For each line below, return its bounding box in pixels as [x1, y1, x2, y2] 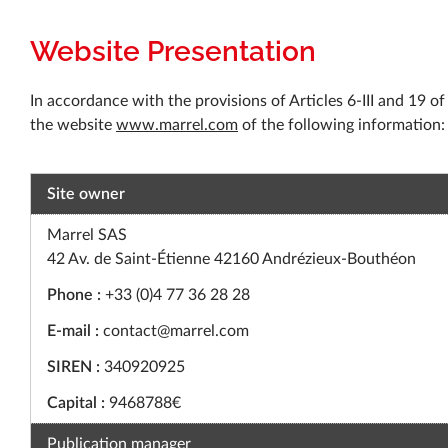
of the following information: [238, 117, 445, 134]
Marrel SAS [47, 227, 127, 244]
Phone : [47, 287, 101, 304]
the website [30, 117, 116, 134]
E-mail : [47, 323, 99, 340]
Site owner [47, 186, 125, 203]
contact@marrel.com [99, 323, 249, 340]
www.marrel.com [116, 117, 238, 134]
